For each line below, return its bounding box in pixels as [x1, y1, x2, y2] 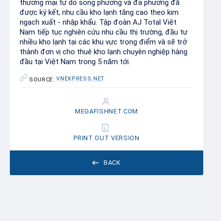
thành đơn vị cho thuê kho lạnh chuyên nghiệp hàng [20, 47, 187, 56]
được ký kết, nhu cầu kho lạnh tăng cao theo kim [20, 8, 179, 17]
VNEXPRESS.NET [56, 75, 105, 82]
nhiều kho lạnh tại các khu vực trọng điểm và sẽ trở [20, 37, 187, 46]
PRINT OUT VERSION [74, 134, 140, 142]
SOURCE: [29, 76, 57, 83]
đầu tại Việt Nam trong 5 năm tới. [20, 57, 130, 66]
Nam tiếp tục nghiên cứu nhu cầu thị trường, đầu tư [20, 28, 187, 37]
